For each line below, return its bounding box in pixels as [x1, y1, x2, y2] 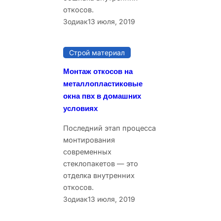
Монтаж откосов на [63, 67, 133, 77]
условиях [63, 104, 98, 114]
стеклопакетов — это [63, 159, 138, 168]
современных [63, 147, 111, 156]
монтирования [63, 135, 115, 144]
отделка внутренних [63, 171, 135, 180]
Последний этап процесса [63, 123, 156, 132]
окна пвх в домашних [63, 91, 141, 102]
